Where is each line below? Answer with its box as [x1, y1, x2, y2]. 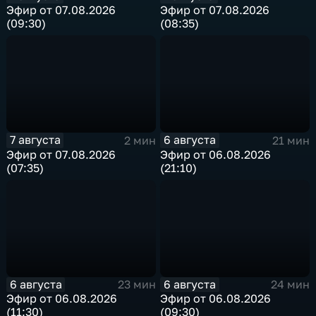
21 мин [272, 133, 310, 147]
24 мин [270, 277, 310, 292]
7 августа [9, 133, 61, 147]
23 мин [117, 277, 156, 292]
